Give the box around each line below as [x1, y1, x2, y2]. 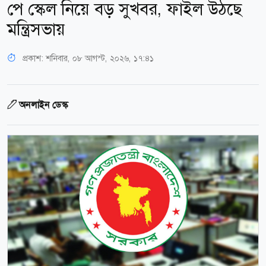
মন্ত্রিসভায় [7, 18, 65, 40]
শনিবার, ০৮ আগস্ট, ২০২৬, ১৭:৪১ [46, 52, 154, 64]
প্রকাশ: [20, 52, 46, 64]
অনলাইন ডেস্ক [19, 98, 68, 111]
